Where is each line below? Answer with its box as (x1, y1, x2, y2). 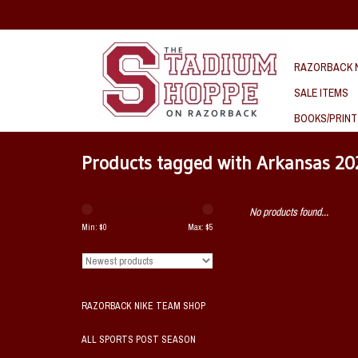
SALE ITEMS (294, 86, 348, 100)
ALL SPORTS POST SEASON (82, 333, 196, 346)
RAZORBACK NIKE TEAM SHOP (82, 300, 205, 312)
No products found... (249, 205, 328, 219)
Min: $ (82, 222, 103, 233)
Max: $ (188, 222, 209, 233)
